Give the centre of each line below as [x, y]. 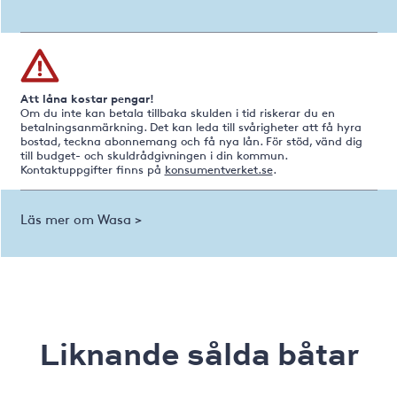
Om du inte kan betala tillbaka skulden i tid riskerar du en [177, 113]
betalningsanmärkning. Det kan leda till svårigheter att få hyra [191, 127]
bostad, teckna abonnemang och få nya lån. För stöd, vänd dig [191, 141]
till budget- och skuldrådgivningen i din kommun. [153, 156]
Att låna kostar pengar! [87, 98]
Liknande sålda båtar [198, 354]
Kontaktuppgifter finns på [92, 170]
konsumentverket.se [218, 170]
